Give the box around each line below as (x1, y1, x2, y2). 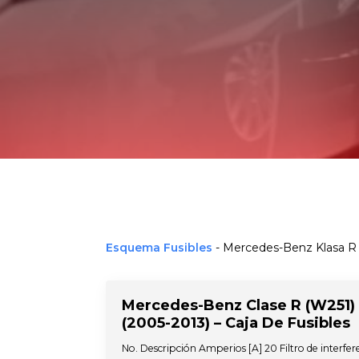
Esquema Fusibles (106, 240, 212, 255)
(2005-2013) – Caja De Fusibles (122, 314, 350, 332)
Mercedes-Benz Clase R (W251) (122, 296, 355, 314)
